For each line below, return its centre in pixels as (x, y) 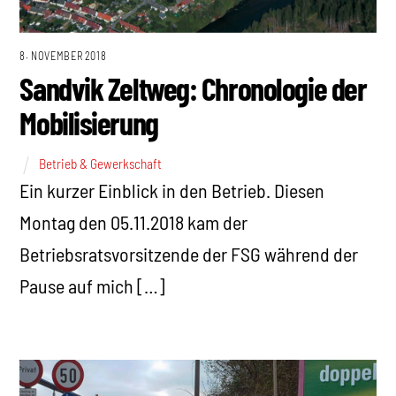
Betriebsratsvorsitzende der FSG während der (189, 253)
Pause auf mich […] (93, 285)
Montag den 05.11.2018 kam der (134, 221)
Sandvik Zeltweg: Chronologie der (193, 88)
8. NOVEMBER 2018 (63, 55)
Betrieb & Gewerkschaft (101, 163)
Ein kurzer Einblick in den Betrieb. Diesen (172, 190)
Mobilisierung (89, 123)
